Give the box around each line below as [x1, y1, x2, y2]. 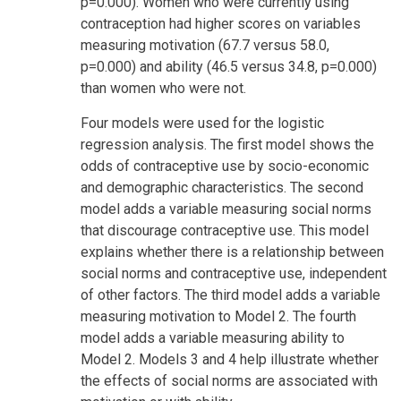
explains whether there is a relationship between [81, 243, 384, 260]
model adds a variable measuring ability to [81, 328, 345, 346]
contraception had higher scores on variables [81, 14, 361, 32]
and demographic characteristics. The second [81, 178, 363, 196]
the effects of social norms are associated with [81, 371, 378, 389]
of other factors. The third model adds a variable [81, 286, 380, 303]
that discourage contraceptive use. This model [81, 221, 369, 239]
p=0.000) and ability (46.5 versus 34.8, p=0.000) [81, 57, 377, 75]
